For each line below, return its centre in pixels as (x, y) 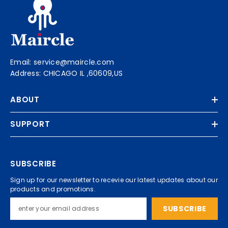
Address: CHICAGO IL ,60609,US (67, 73)
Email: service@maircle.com (62, 62)
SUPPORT (30, 124)
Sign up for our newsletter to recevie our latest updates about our (114, 180)
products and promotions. (53, 189)
